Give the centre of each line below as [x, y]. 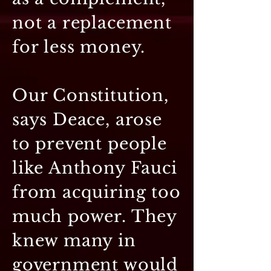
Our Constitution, [90, 95]
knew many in [74, 240]
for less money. [79, 47]
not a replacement [92, 22]
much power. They [94, 216]
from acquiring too [96, 192]
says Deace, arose [87, 119]
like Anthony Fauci [95, 168]
